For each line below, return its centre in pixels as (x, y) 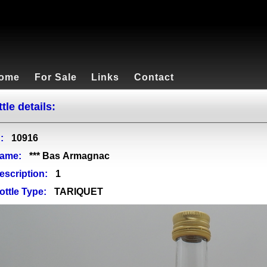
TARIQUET (79, 192)
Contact (154, 77)
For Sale (55, 77)
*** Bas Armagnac (69, 156)
